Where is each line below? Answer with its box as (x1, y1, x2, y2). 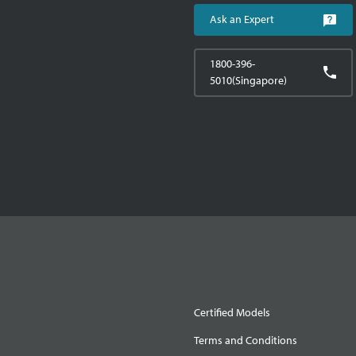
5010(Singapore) (210, 72, 287, 87)
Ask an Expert (210, 11, 274, 26)
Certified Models (194, 304, 270, 319)
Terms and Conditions (194, 332, 297, 347)
